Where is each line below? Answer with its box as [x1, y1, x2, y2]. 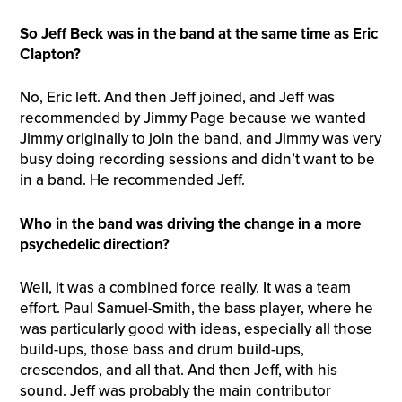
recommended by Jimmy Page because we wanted [19, 109, 366, 128]
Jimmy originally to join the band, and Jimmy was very [19, 129, 381, 149]
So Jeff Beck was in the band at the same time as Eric [19, 23, 378, 43]
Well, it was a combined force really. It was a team [19, 278, 351, 298]
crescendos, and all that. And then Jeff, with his [19, 361, 337, 380]
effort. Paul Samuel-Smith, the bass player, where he [19, 299, 373, 319]
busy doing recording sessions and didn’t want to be [19, 150, 375, 170]
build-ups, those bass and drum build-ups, [19, 340, 304, 360]
